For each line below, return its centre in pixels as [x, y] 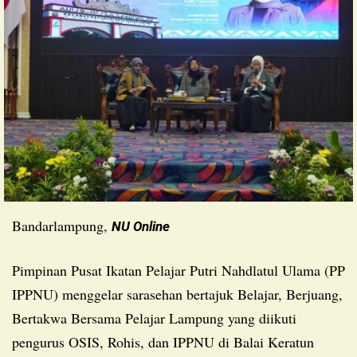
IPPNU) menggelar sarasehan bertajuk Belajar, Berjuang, [177, 294]
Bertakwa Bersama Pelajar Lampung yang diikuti [154, 318]
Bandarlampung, [62, 225]
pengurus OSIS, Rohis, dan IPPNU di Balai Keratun [163, 341]
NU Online [141, 226]
